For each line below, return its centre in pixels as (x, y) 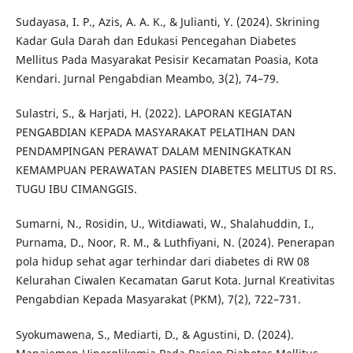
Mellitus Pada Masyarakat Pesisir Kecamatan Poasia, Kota (167, 60)
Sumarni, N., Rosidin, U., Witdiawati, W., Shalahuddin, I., (165, 224)
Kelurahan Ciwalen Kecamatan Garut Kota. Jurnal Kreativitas (175, 281)
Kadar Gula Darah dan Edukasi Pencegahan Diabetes (156, 41)
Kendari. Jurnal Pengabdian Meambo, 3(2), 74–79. (147, 79)
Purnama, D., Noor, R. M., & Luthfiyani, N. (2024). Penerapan (175, 243)
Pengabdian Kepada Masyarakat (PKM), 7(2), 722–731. (158, 299)
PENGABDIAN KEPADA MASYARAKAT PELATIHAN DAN (155, 132)
